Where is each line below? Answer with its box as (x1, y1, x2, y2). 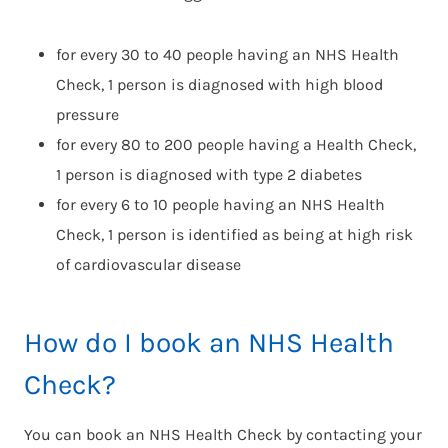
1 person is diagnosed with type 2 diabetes (56, 164, 362, 184)
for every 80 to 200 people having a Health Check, (56, 134, 416, 154)
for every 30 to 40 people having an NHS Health (56, 44, 399, 64)
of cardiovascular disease (56, 254, 241, 274)
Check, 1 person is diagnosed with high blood (56, 74, 383, 94)
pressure (56, 104, 119, 124)
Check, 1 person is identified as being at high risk (56, 224, 413, 244)
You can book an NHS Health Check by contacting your (24, 424, 422, 444)
